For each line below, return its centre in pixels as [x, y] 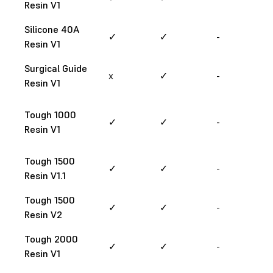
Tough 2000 [51, 239]
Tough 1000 [50, 114]
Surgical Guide [56, 68]
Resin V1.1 [45, 175]
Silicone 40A [52, 29]
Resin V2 [43, 214]
